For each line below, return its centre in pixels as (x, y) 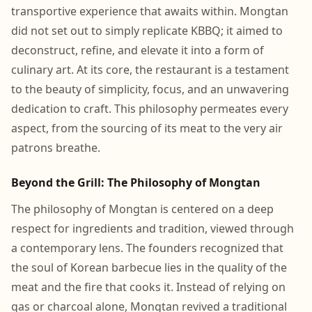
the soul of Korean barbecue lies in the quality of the (149, 267)
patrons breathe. (56, 148)
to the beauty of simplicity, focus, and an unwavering (150, 89)
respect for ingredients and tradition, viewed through (153, 228)
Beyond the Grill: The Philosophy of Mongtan (136, 182)
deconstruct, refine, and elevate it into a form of (138, 50)
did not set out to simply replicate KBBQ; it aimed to (147, 31)
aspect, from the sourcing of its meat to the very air (147, 128)
